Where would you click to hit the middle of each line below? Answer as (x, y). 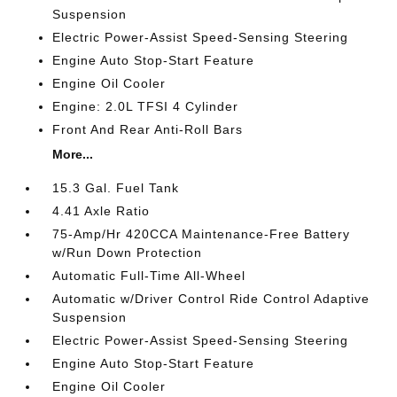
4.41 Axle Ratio (101, 210)
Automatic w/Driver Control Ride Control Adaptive (211, 298)
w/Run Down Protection (128, 252)
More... (73, 154)
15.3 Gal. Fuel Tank (116, 187)
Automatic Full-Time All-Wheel (149, 275)
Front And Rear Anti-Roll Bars (148, 129)
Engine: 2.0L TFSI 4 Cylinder (146, 106)
